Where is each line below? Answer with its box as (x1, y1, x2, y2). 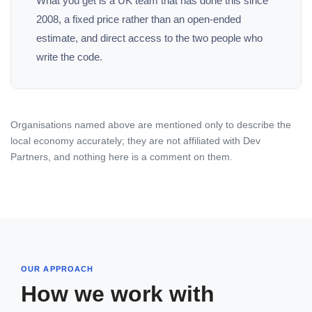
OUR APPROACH (21, 265, 94, 274)
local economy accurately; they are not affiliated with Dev (10, 135, 260, 146)
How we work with (21, 281, 214, 307)
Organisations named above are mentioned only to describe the (10, 119, 291, 130)
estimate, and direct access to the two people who (36, 31, 263, 44)
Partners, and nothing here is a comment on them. (10, 151, 233, 162)
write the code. (36, 50, 102, 63)
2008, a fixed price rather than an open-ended (36, 13, 241, 25)
